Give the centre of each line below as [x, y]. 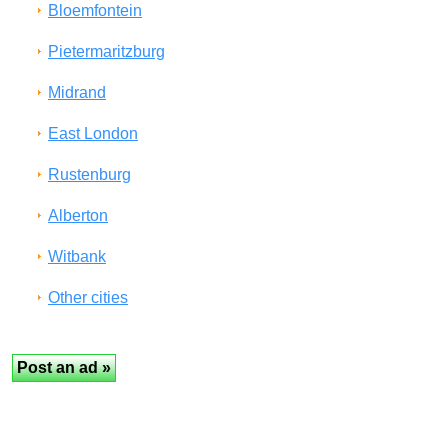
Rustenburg [89, 174]
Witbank [77, 256]
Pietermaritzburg [106, 51]
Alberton [78, 215]
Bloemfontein [95, 10]
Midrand [77, 92]
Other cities [88, 297]
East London [93, 133]
